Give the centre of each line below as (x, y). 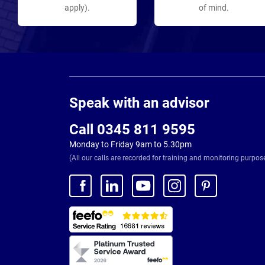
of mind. (214, 8)
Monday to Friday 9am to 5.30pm (130, 144)
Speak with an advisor (139, 103)
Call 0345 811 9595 (132, 130)
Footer (83, 93)
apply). (77, 8)
